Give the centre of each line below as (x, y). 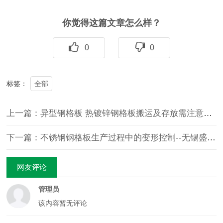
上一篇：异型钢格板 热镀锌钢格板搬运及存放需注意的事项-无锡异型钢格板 (208, 113)
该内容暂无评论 (62, 203)
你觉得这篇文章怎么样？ (111, 23)
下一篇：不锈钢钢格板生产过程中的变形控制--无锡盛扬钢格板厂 (212, 138)
